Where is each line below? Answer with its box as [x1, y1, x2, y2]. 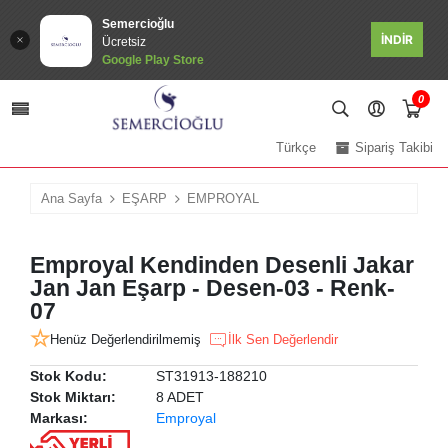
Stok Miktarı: [30, 389, 116, 406]
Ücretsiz [102, 35, 146, 49]
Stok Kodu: [30, 368, 107, 385]
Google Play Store [102, 53, 204, 67]
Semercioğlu [102, 17, 174, 31]
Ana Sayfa [41, 191, 102, 207]
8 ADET [156, 389, 204, 406]
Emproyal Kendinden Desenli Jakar [30, 252, 414, 279]
